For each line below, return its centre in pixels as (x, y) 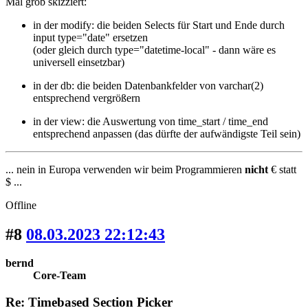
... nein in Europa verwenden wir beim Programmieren (125, 169)
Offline (21, 205)
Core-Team (59, 276)
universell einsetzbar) (79, 62)
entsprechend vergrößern (87, 98)
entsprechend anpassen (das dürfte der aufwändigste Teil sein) (167, 133)
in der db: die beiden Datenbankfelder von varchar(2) (148, 85)
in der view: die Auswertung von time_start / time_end (151, 121)
